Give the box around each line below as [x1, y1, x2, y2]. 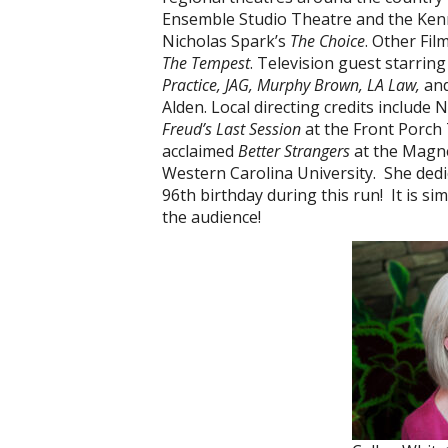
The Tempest [162, 52, 250, 74]
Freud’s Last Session [162, 118, 301, 140]
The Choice [290, 30, 365, 52]
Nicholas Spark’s [162, 30, 290, 52]
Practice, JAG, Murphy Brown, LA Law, [162, 74, 424, 96]
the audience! [162, 206, 261, 228]
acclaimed [162, 140, 238, 162]
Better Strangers [238, 140, 350, 162]
